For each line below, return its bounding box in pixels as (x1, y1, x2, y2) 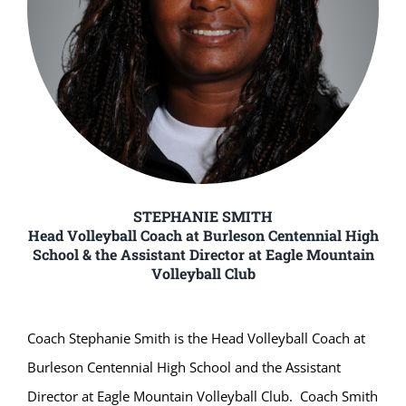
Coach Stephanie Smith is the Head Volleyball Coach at (26, 329, 365, 348)
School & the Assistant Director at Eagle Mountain (32, 245, 374, 265)
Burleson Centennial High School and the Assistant (26, 358, 341, 377)
